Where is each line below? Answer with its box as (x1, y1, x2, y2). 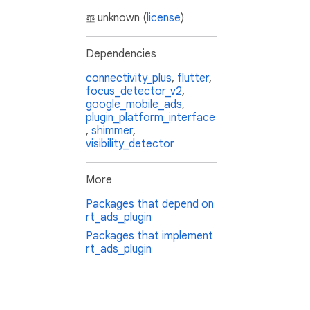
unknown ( (98, 11, 147, 26)
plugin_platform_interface (86, 111, 215, 125)
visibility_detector (86, 137, 174, 152)
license (147, 11, 181, 26)
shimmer (91, 124, 133, 138)
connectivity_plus (86, 71, 172, 86)
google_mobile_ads (86, 98, 182, 112)
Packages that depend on (86, 197, 214, 212)
